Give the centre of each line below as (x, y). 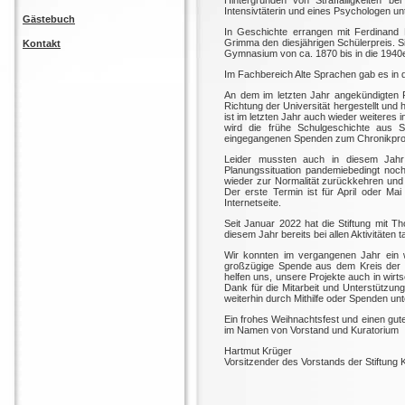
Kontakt (42, 43)
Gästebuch (49, 19)
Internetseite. (253, 202)
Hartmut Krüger (258, 351)
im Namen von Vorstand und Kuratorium (311, 330)
